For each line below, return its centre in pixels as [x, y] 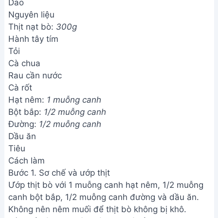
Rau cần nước [35, 75]
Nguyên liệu [31, 15]
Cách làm [27, 161]
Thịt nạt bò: [32, 27]
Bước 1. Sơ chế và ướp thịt [59, 173]
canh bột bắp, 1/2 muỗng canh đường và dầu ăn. [104, 197]
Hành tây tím [33, 39]
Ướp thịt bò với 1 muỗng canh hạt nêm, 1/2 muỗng [106, 185]
